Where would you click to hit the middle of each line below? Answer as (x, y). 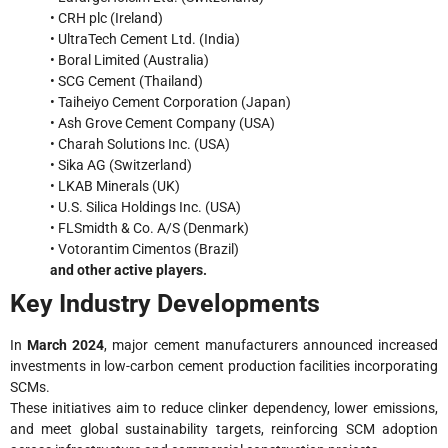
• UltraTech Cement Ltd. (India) (145, 39)
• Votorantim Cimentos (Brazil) (144, 249)
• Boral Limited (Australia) (129, 60)
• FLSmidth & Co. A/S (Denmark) (149, 228)
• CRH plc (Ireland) (106, 18)
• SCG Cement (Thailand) (126, 81)
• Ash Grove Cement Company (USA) (162, 123)
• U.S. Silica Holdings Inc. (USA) (145, 207)
